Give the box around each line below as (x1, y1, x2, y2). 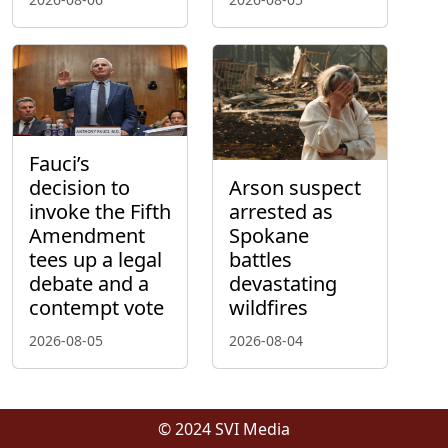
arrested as (229, 197, 333, 225)
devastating (229, 269, 337, 297)
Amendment (29, 221, 145, 249)
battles (229, 245, 292, 273)
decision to (29, 173, 130, 201)
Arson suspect (229, 173, 361, 201)
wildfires (229, 293, 308, 321)
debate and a (29, 269, 149, 297)
